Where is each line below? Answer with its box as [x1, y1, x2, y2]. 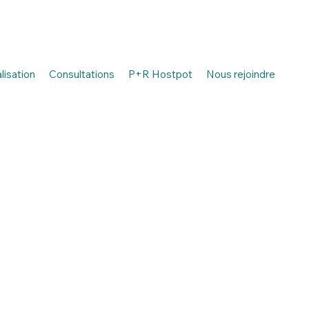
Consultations [48, 67, 114, 81]
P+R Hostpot [128, 67, 192, 81]
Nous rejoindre [206, 67, 275, 81]
